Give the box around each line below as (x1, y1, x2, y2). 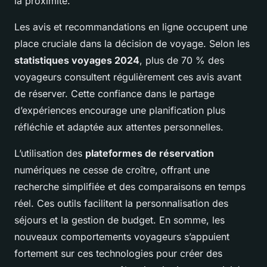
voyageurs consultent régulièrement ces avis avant (14, 71, 241, 83)
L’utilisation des (14, 147, 85, 160)
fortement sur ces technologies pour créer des (14, 247, 222, 260)
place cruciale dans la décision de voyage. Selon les (14, 38, 250, 50)
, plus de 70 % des (139, 54, 224, 67)
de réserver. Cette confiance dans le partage (14, 88, 215, 100)
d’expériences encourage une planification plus (14, 104, 225, 117)
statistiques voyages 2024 (14, 54, 139, 67)
